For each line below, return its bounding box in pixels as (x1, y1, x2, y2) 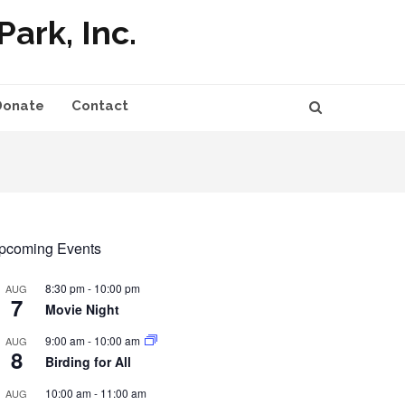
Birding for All (45, 352, 132, 371)
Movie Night (45, 299, 120, 318)
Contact (71, 97, 128, 114)
